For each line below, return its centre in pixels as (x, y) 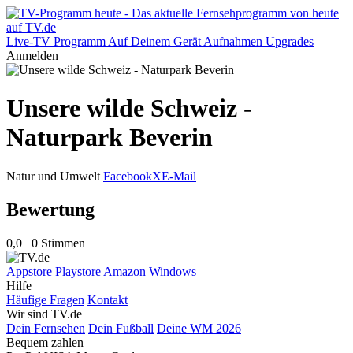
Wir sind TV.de (44, 314)
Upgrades (290, 41)
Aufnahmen (233, 41)
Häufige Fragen (45, 299)
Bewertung (50, 209)
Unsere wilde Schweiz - (129, 108)
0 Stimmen (58, 243)
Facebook (128, 176)
